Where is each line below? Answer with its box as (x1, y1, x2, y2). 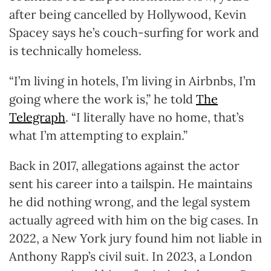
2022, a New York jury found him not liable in (9, 230, 262, 246)
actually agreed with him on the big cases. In (9, 212, 258, 227)
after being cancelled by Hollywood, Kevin (9, 6, 246, 22)
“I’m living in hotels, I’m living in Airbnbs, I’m (9, 73, 256, 88)
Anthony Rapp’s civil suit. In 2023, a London (9, 248, 252, 264)
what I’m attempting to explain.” (9, 127, 188, 143)
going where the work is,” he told (9, 91, 196, 106)
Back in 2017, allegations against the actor (9, 157, 240, 173)
